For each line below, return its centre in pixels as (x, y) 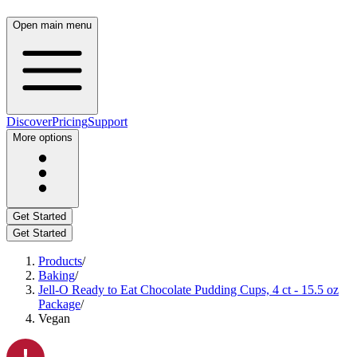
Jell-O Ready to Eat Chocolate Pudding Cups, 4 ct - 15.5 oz (188, 290)
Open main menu (52, 25)
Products (60, 261)
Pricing (70, 122)
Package (59, 304)
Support (108, 122)
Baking (57, 275)
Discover (29, 122)
